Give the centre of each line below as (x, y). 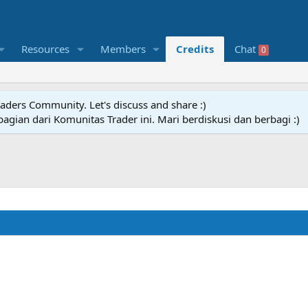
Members (123, 49)
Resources (45, 49)
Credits (195, 49)
